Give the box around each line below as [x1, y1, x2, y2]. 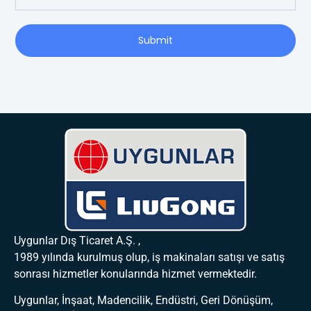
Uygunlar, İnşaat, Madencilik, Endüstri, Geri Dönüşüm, [14, 294, 273, 308]
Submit [138, 33, 173, 48]
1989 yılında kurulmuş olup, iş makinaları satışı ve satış [14, 250, 285, 264]
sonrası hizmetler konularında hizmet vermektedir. [14, 267, 257, 280]
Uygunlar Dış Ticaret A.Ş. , [14, 233, 140, 247]
